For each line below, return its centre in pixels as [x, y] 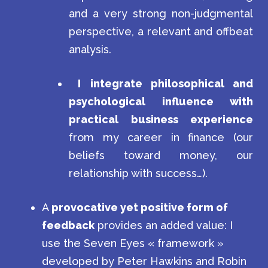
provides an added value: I [164, 225]
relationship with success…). [138, 173]
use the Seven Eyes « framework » [133, 243]
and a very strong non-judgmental [161, 13]
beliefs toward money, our [161, 155]
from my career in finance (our [161, 137]
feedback [68, 225]
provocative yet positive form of [140, 207]
